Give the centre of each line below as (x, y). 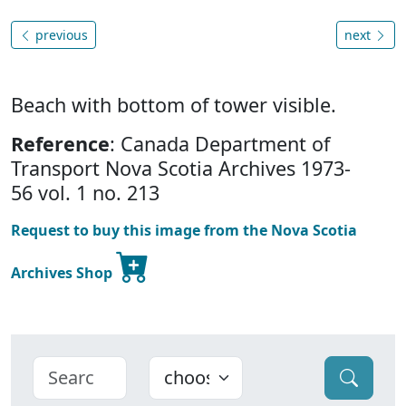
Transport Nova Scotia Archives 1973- (181, 169)
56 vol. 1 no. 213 (85, 193)
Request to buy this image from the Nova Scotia (184, 231)
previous (60, 35)
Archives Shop (63, 273)
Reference (60, 144)
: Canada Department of (220, 144)
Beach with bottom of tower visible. (174, 105)
